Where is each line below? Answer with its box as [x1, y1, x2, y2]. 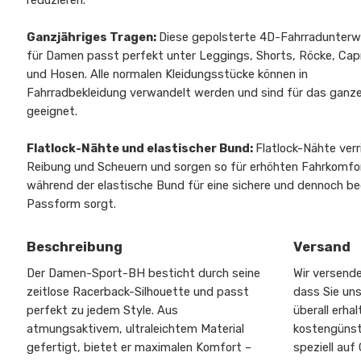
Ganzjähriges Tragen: [27, 30, 160, 45]
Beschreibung [27, 239, 123, 255]
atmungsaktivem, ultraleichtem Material [27, 322, 245, 337]
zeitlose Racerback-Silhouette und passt [27, 284, 250, 300]
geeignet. [27, 104, 78, 119]
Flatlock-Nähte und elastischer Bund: [27, 141, 256, 156]
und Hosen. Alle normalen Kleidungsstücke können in [27, 67, 309, 82]
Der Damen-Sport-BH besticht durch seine [27, 266, 261, 281]
